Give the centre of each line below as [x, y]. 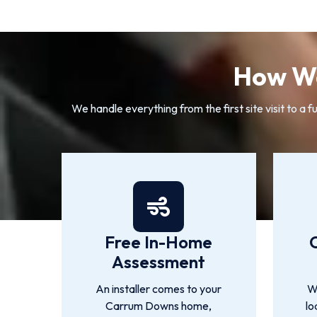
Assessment [159, 262]
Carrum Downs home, [159, 306]
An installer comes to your [159, 289]
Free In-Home [159, 242]
